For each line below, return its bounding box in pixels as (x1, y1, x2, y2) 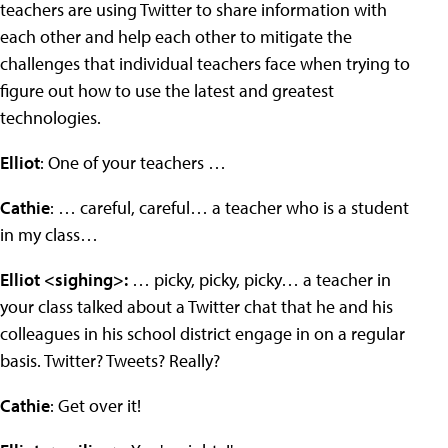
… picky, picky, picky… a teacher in (128, 268, 391, 291)
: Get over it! (50, 394, 141, 417)
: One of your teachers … (40, 151, 226, 174)
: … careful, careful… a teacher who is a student (50, 196, 409, 219)
